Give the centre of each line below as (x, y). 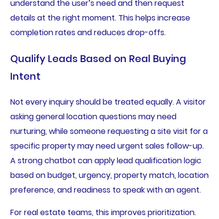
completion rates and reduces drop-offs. (88, 32)
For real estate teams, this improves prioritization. (103, 212)
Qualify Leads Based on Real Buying (98, 58)
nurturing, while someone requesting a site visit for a (109, 131)
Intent (25, 76)
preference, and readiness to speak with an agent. (105, 190)
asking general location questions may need (93, 116)
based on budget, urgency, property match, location (109, 175)
